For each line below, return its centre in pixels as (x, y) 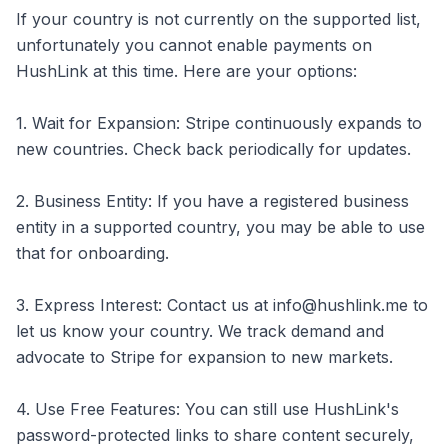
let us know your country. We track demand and (200, 331)
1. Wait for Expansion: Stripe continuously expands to (219, 123)
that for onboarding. (92, 253)
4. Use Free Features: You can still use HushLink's (207, 409)
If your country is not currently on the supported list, (218, 19)
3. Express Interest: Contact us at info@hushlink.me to (222, 305)
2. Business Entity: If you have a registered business (212, 201)
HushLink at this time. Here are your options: (186, 71)
